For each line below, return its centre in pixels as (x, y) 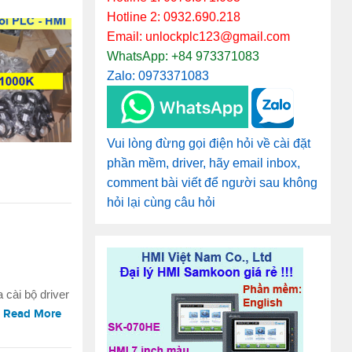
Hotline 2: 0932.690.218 (174, 17)
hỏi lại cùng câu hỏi (161, 202)
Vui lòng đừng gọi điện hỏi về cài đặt (209, 143)
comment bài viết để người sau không (212, 183)
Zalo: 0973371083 (158, 76)
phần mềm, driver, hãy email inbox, (203, 163)
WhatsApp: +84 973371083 (183, 56)
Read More (32, 314)
